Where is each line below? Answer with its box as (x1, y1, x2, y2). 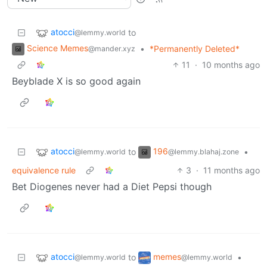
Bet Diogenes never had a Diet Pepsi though (12, 180, 212, 193)
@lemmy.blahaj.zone (168, 147, 239, 157)
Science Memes (27, 43, 88, 54)
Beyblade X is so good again (12, 74, 141, 87)
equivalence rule (12, 164, 76, 175)
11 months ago (203, 164, 260, 175)
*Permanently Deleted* (150, 44, 240, 54)
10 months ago (202, 59, 260, 70)
